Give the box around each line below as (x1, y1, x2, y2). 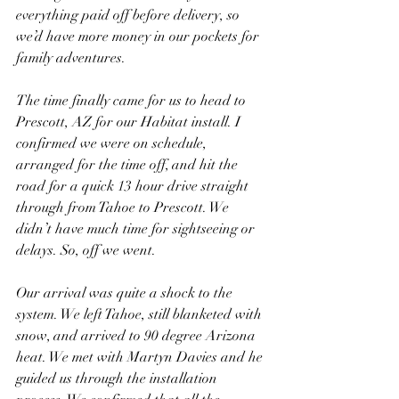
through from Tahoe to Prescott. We (16, 199, 232, 216)
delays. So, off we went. (16, 241, 156, 259)
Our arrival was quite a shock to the (16, 284, 236, 302)
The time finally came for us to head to (16, 92, 249, 110)
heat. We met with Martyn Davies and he (16, 348, 266, 366)
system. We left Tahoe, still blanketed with (16, 305, 265, 323)
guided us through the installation (16, 370, 221, 387)
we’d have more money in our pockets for (16, 28, 263, 45)
